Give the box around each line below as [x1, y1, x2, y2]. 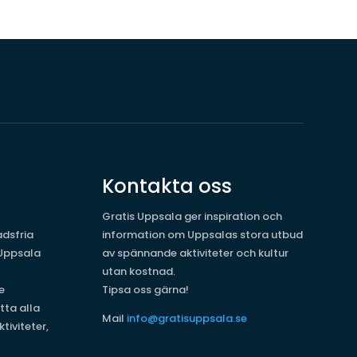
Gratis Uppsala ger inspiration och [102, 208, 283, 224]
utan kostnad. [102, 263, 176, 279]
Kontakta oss [102, 172, 233, 199]
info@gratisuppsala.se [127, 310, 248, 326]
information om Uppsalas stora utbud [102, 226, 304, 242]
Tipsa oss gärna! [102, 281, 190, 297]
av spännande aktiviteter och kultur [102, 245, 289, 261]
